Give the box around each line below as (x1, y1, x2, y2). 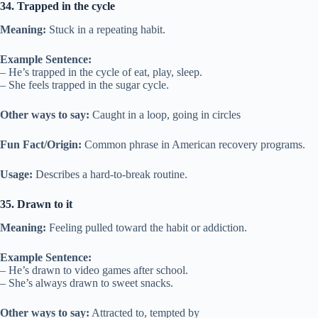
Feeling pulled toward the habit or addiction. (46, 221, 247, 234)
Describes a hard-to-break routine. (33, 168, 187, 180)
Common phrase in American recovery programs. (82, 138, 305, 150)
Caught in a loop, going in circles (89, 108, 241, 121)
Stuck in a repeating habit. (46, 23, 165, 35)
